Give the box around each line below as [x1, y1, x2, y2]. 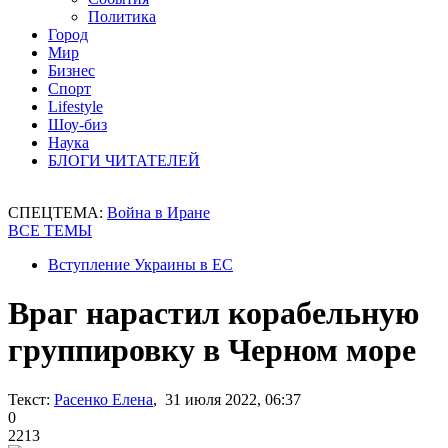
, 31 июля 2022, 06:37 [153, 390, 301, 408]
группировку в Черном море [8, 332, 416, 369]
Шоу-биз [48, 116, 107, 133]
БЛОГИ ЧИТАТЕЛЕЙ [48, 152, 200, 169]
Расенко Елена [54, 390, 153, 408]
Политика [88, 8, 156, 25]
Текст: [8, 390, 50, 408]
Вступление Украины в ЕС [48, 256, 233, 273]
